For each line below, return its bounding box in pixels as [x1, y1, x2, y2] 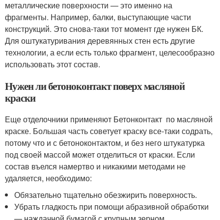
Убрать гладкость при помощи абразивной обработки [14, 200, 209, 212]
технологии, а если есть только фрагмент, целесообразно [5, 46, 215, 58]
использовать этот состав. [5, 58, 100, 70]
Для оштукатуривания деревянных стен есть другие [5, 34, 195, 46]
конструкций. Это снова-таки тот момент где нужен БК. [5, 23, 203, 34]
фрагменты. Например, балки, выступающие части [5, 11, 191, 23]
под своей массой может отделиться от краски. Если [5, 148, 195, 160]
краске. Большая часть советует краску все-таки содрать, [5, 125, 213, 137]
